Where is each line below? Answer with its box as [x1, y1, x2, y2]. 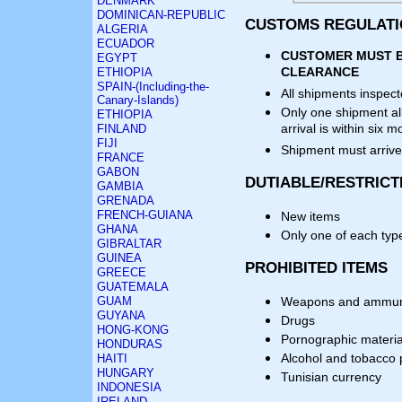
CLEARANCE [281, 65, 359, 83]
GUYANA [97, 309, 145, 322]
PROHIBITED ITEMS [245, 258, 388, 276]
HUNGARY [97, 366, 154, 380]
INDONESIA [97, 380, 162, 394]
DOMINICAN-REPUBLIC [97, 8, 225, 22]
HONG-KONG [97, 323, 169, 336]
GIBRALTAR [97, 237, 162, 250]
